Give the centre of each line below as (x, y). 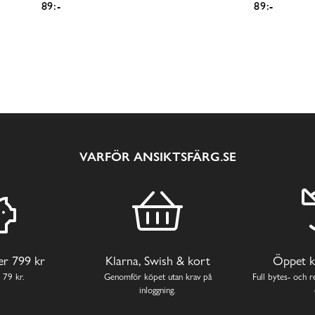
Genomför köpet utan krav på (157, 277)
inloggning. (157, 290)
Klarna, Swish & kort (157, 261)
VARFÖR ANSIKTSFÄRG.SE (157, 156)
